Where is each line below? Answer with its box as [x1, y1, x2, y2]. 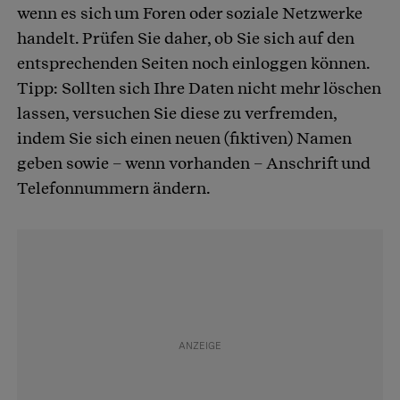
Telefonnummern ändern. [17, 179, 213, 198]
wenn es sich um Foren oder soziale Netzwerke [17, 4, 362, 23]
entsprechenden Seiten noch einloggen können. [17, 54, 370, 73]
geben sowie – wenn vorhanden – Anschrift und [17, 154, 371, 173]
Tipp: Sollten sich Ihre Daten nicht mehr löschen [17, 79, 381, 98]
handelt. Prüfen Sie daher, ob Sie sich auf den [17, 29, 354, 48]
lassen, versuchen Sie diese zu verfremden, [17, 104, 337, 123]
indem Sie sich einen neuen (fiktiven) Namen [17, 129, 352, 148]
